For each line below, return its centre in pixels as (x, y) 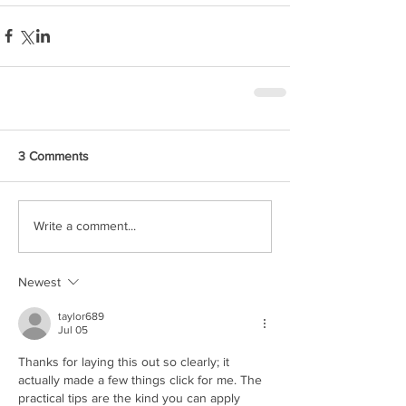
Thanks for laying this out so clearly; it (126, 361)
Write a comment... (85, 226)
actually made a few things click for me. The (142, 379)
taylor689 (81, 316)
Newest (39, 281)
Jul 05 (73, 329)
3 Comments (53, 155)
